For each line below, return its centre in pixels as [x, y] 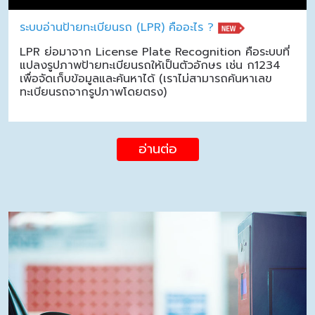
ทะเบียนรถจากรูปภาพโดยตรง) [93, 92]
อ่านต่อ [157, 149]
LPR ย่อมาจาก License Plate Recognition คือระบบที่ [155, 52]
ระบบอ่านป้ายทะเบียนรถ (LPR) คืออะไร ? [117, 28]
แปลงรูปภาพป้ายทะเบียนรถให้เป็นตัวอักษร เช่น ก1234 [150, 66]
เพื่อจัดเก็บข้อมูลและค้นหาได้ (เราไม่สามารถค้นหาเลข [146, 79]
